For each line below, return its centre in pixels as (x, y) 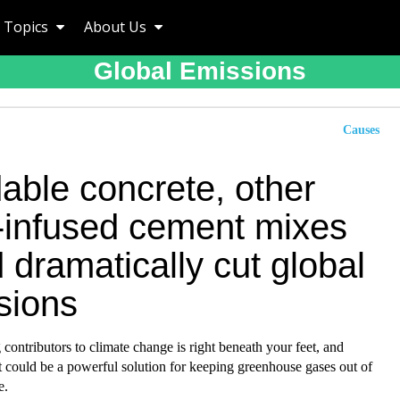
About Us (117, 27)
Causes (361, 130)
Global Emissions (200, 71)
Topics (28, 27)
